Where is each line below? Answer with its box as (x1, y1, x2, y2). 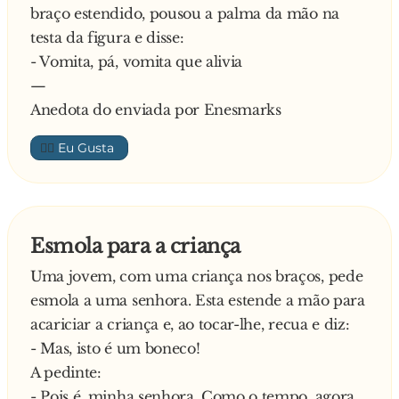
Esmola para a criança (30, 234, 240, 258)
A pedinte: (30, 363, 102, 381)
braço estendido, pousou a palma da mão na (30, 4, 339, 22)
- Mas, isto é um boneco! (30, 339, 200, 357)
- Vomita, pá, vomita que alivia (30, 53, 243, 70)
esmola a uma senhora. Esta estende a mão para (30, 291, 365, 309)
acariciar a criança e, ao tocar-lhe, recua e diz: (30, 315, 350, 333)
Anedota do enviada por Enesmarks (30, 101, 281, 118)
